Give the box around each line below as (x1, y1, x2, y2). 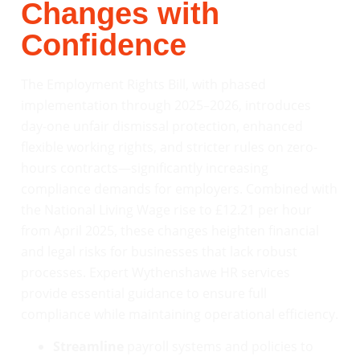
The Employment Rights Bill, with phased (21, 75, 266, 93)
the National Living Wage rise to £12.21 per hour (21, 200, 312, 219)
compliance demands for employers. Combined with (21, 179, 337, 198)
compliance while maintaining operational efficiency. (21, 305, 338, 323)
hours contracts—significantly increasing (21, 158, 268, 177)
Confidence (21, 27, 186, 62)
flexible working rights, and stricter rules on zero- (21, 137, 317, 156)
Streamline (53, 337, 124, 356)
